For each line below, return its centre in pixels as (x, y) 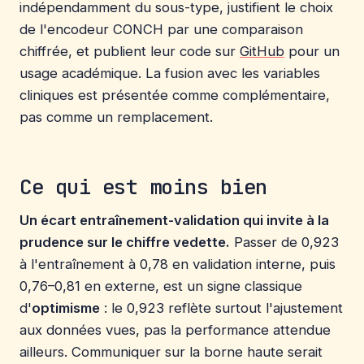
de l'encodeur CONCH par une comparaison (161, 30)
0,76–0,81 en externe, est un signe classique (161, 286)
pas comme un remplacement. (116, 117)
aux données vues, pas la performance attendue (175, 329)
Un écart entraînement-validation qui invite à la (174, 220)
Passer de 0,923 (284, 242)
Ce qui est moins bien (143, 186)
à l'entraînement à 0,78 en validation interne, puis (178, 264)
